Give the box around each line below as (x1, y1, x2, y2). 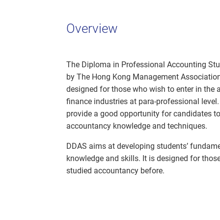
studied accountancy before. (66, 166, 165, 176)
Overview (66, 21, 118, 36)
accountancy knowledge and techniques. (66, 121, 207, 131)
